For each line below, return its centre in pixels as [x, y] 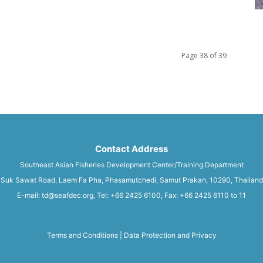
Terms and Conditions [82, 235]
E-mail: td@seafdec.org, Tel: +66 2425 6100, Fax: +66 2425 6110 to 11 [131, 195]
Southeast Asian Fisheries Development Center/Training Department [131, 164]
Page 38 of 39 [204, 55]
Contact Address [131, 149]
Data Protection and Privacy [170, 235]
